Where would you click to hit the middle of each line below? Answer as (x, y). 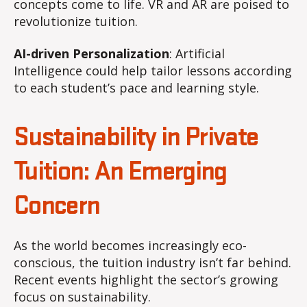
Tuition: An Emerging (120, 172)
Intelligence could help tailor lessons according (153, 71)
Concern (57, 207)
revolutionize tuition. (76, 21)
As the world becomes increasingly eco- (130, 246)
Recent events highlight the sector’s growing (146, 280)
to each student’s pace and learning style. (136, 88)
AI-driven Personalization (91, 54)
